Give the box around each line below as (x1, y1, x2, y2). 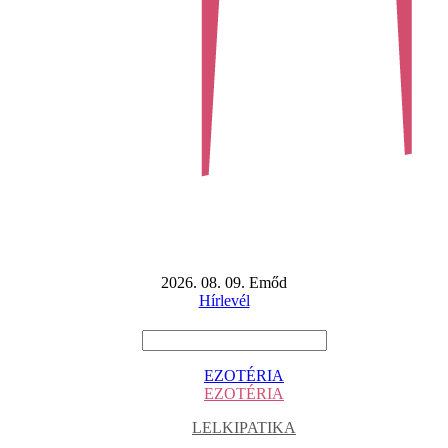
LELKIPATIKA (192, 419, 296, 436)
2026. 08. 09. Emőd (161, 274, 287, 291)
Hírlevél (198, 292, 250, 309)
